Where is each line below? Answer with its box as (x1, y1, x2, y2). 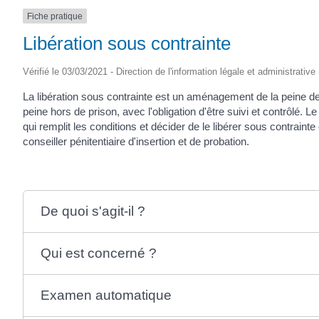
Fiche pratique (27, 11, 83, 21)
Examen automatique (40, 288, 172, 303)
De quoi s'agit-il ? (40, 204, 145, 219)
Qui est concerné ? (40, 246, 157, 261)
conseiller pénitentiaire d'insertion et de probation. (23, 135, 249, 147)
